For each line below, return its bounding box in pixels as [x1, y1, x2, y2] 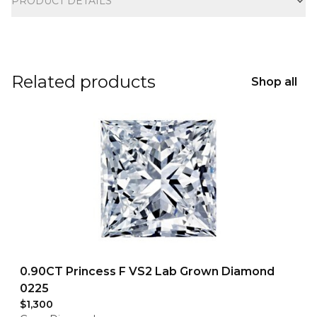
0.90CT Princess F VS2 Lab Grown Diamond [20, 265, 275, 278]
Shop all [251, 75, 297, 88]
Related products [11, 71, 156, 92]
